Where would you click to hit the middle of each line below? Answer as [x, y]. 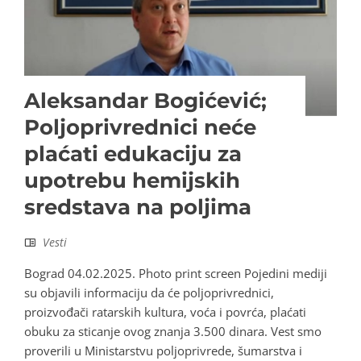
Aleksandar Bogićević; [145, 101]
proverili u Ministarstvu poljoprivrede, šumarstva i [163, 351]
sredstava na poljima [138, 207]
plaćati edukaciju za [133, 154]
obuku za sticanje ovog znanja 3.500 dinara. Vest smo [173, 332]
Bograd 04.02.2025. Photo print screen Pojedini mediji [176, 274]
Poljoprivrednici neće [140, 128]
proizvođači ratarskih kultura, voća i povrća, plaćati [165, 312]
